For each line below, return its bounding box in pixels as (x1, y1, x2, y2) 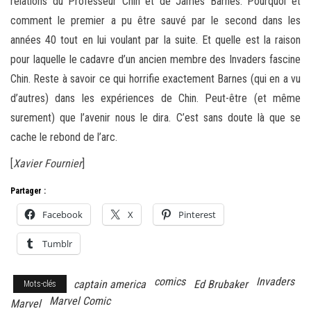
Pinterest (178, 208, 216, 221)
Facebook (42, 208, 83, 221)
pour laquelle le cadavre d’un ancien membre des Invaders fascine (10, 52, 301, 66)
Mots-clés (24, 278, 56, 289)
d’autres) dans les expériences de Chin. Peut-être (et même (10, 91, 301, 105)
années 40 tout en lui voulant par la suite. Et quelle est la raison (10, 33, 301, 47)
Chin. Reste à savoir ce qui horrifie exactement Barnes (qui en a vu (10, 72, 301, 85)
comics (154, 274, 185, 288)
